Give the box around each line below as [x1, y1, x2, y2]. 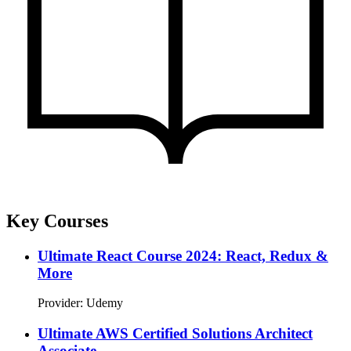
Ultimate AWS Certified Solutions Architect [38, 325, 313, 342]
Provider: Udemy [38, 296, 123, 310]
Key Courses [6, 210, 108, 231]
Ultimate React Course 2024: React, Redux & [38, 247, 328, 264]
